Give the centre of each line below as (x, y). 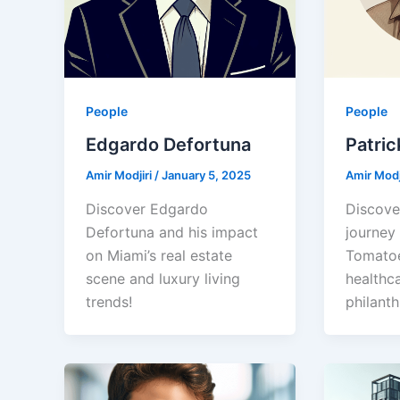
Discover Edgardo (147, 209)
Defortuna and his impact (172, 233)
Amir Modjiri (120, 175)
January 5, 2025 (206, 175)
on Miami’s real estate (159, 256)
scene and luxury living (163, 279)
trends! (109, 302)
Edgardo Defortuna (168, 145)
